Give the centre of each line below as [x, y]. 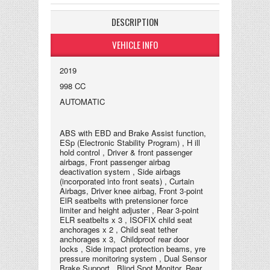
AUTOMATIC [82, 102]
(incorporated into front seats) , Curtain [127, 181]
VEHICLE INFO [135, 45]
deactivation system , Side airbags [120, 171]
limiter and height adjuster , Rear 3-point [129, 210]
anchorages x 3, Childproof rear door [124, 239]
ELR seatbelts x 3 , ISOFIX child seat [126, 220]
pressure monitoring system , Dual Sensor [133, 258]
